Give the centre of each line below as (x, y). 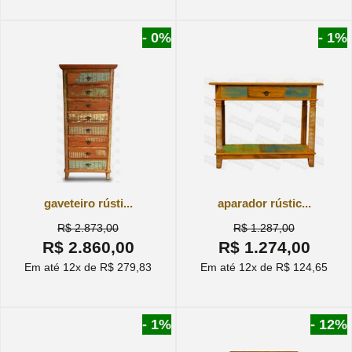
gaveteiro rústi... (88, 203)
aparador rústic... (264, 203)
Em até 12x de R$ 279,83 (88, 267)
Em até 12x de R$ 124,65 (264, 267)
